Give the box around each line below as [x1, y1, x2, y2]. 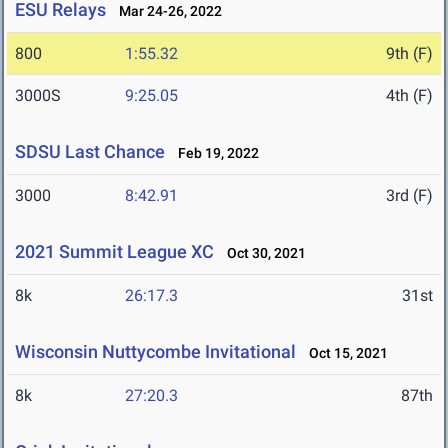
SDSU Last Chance [15, 141, 165, 163]
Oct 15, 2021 [300, 345, 388, 362]
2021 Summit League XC [15, 241, 214, 263]
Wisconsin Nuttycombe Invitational [15, 341, 296, 363]
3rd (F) [386, 186, 433, 206]
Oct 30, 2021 [218, 245, 306, 262]
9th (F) [386, 44, 433, 64]
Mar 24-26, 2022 [110, 3, 222, 20]
